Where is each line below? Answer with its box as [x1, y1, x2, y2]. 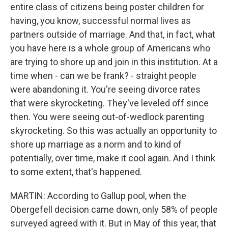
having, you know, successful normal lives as [10, 15, 191, 26]
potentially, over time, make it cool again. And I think [10, 153, 215, 163]
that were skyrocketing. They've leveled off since [10, 98, 209, 108]
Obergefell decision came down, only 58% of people [10, 204, 218, 215]
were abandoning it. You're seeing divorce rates [10, 84, 201, 95]
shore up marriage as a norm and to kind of [10, 139, 182, 150]
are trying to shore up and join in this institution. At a [10, 56, 218, 67]
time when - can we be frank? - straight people [10, 70, 196, 81]
